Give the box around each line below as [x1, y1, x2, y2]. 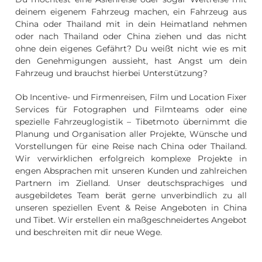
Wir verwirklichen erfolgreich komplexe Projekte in [15, 153, 247, 164]
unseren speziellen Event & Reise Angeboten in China [15, 202, 247, 213]
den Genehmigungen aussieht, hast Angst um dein [15, 55, 247, 66]
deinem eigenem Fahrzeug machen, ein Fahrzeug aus [15, 6, 247, 17]
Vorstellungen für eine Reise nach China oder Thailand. [15, 140, 247, 151]
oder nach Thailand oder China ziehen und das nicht [15, 30, 247, 42]
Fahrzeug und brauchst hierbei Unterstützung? [15, 67, 208, 78]
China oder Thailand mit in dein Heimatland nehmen [15, 18, 247, 29]
